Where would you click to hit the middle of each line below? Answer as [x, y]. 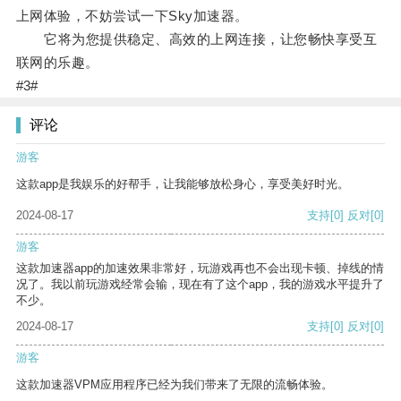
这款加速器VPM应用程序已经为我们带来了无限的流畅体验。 [175, 385]
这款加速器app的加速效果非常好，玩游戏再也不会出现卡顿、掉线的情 [200, 269]
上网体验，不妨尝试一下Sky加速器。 [132, 16]
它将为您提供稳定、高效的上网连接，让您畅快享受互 [196, 39]
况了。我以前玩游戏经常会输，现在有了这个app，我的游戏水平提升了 [200, 285]
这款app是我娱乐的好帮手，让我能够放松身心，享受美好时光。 [183, 184]
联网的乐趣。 [57, 63]
